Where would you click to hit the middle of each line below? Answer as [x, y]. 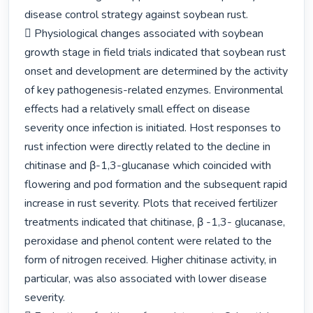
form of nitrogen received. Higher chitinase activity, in [151, 260]
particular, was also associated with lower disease [146, 279]
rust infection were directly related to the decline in [148, 147]
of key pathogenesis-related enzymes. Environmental [154, 90]
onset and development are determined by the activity [156, 72]
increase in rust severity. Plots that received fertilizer [151, 204]
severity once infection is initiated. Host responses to [153, 128]
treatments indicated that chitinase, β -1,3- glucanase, [155, 223]
